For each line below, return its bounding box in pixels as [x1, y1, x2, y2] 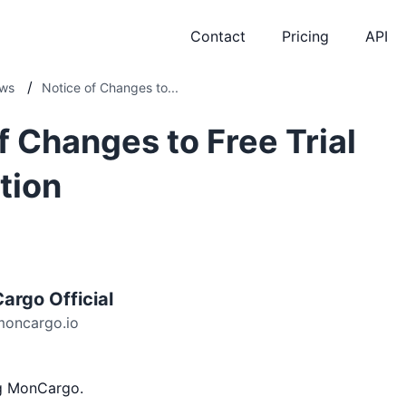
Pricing [282, 27, 329, 45]
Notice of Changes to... [42, 80, 179, 95]
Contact [190, 27, 246, 45]
